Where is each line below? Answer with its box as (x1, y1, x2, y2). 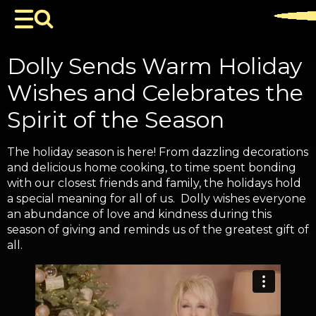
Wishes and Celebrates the (7, 79, 303, 107)
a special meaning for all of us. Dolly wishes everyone (7, 192, 306, 205)
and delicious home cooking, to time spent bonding (7, 161, 296, 174)
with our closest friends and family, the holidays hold (7, 176, 301, 190)
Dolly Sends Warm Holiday (7, 52, 302, 80)
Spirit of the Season (7, 106, 224, 133)
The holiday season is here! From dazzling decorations (7, 145, 308, 159)
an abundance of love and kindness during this (7, 207, 272, 221)
